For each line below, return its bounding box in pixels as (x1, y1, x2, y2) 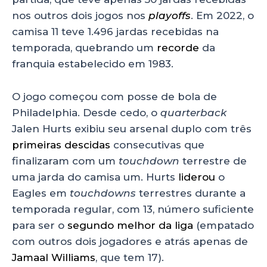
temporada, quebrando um (12, 42, 157, 54)
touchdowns (70, 187, 139, 199)
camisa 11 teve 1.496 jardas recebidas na (12, 26, 219, 38)
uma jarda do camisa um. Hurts (12, 170, 178, 183)
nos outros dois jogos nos (12, 10, 148, 22)
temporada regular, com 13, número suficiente (12, 203, 254, 215)
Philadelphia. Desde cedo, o (12, 106, 160, 119)
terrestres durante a (139, 187, 246, 199)
